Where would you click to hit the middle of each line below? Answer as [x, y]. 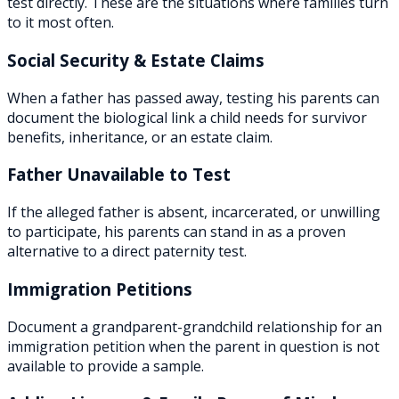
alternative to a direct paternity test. [127, 252]
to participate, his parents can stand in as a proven [176, 232]
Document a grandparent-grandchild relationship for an [195, 326]
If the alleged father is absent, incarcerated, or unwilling [194, 212]
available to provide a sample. [106, 366]
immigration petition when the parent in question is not [193, 346]
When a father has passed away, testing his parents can [193, 98]
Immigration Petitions [100, 289]
